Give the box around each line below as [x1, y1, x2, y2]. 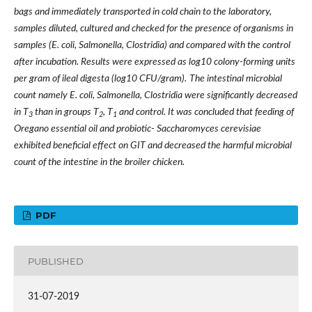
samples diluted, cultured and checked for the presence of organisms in [13, 24, 293, 34]
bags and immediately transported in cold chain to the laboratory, [13, 7, 272, 17]
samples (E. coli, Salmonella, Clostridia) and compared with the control [13, 40, 290, 51]
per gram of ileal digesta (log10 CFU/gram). [13, 74, 187, 84]
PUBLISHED [27, 255, 84, 267]
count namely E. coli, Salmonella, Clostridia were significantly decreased [13, 91, 297, 101]
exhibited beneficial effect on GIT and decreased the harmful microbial [13, 141, 292, 151]
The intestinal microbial [189, 74, 282, 84]
